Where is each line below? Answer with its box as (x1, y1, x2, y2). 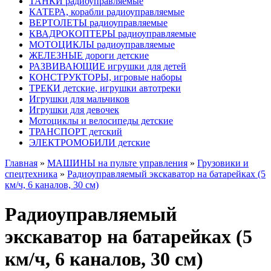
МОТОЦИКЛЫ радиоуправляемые (29, 39, 175, 50)
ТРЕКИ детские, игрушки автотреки (29, 83, 181, 93)
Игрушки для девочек (29, 105, 119, 115)
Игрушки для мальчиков (29, 94, 129, 104)
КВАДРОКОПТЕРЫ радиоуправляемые (29, 28, 196, 39)
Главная (5, 158, 38, 168)
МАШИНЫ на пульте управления (47, 158, 188, 168)
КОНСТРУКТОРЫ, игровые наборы (29, 72, 182, 82)
